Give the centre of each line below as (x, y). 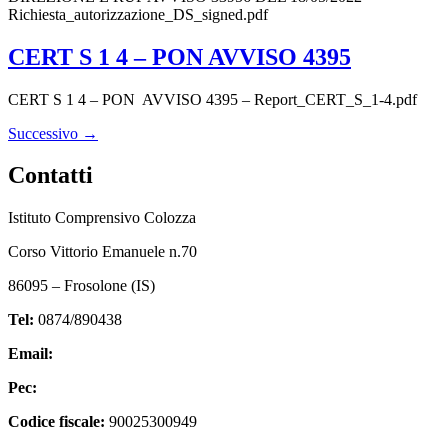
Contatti (50, 175)
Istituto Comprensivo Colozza (102, 218)
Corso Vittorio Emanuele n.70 (102, 252)
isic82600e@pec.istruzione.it (132, 388)
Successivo (45, 133)
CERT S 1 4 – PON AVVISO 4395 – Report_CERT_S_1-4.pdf (212, 99)
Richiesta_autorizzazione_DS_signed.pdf (138, 14)
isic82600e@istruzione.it (135, 354)
